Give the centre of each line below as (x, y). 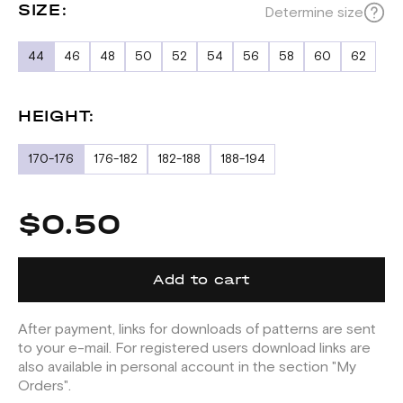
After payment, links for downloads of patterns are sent (197, 329)
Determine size (314, 13)
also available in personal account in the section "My (187, 367)
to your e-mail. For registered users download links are (194, 348)
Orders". (45, 386)
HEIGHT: (57, 116)
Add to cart (201, 279)
